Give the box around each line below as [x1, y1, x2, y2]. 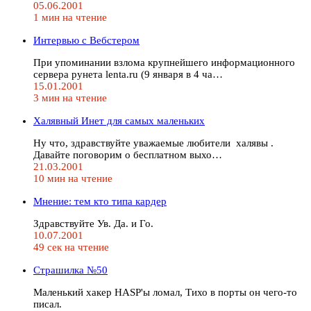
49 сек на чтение [33, 241, 109, 253]
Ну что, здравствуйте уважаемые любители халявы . [33, 137, 274, 149]
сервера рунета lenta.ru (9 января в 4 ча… [33, 68, 223, 80]
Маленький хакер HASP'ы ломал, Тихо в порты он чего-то [33, 286, 297, 298]
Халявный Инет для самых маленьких [33, 115, 205, 126]
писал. [33, 298, 62, 310]
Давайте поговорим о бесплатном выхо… [33, 149, 222, 160]
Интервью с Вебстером [33, 34, 140, 46]
